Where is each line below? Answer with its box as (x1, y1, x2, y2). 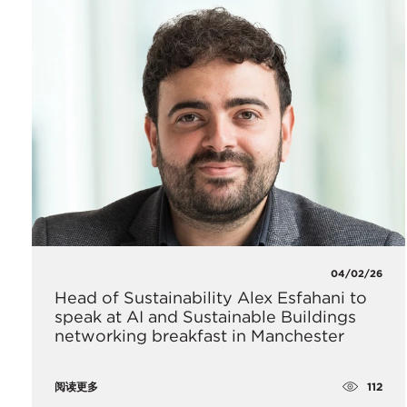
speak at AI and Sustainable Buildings (55, 307, 356, 327)
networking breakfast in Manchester (55, 326, 344, 346)
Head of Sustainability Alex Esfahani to (55, 288, 367, 308)
